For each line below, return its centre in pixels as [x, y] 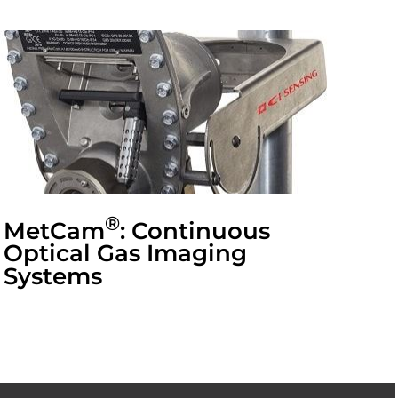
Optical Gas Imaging [126, 254]
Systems [53, 277]
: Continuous [195, 231]
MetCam [55, 231]
